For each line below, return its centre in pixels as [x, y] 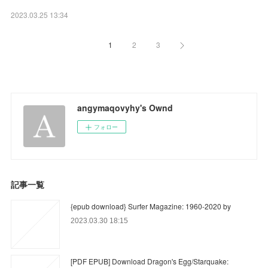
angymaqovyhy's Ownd [125, 107]
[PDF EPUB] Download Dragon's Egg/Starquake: [150, 261]
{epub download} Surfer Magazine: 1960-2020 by [151, 206]
